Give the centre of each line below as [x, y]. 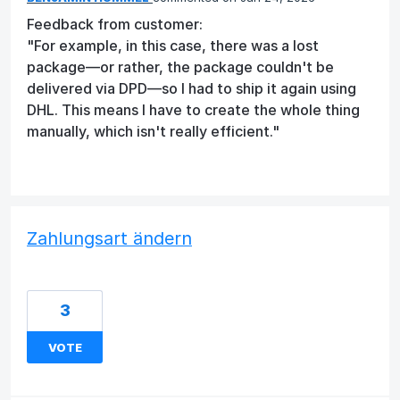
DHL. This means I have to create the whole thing [193, 110]
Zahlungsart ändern [109, 239]
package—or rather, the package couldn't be [180, 67]
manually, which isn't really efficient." [153, 132]
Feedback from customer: [115, 25]
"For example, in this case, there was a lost [173, 46]
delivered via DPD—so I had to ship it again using [192, 89]
